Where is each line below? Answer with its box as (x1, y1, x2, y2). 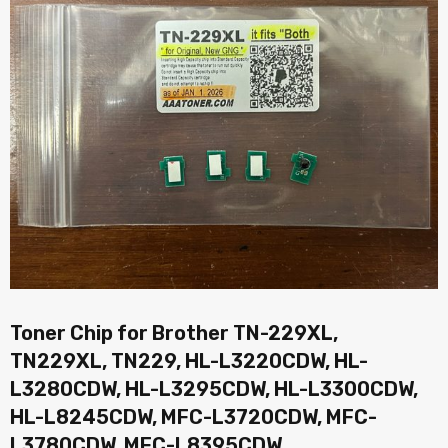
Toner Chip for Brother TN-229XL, (10, 321, 338, 345)
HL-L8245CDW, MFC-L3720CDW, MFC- (10, 405, 377, 429)
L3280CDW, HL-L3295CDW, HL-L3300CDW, (10, 377, 418, 401)
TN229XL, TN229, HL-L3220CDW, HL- (10, 349, 368, 373)
